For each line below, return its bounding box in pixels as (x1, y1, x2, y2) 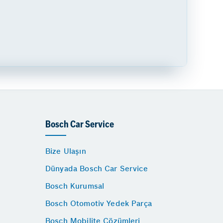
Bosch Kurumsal (45, 181, 105, 191)
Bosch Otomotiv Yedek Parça (45, 198, 152, 208)
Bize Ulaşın (45, 146, 86, 156)
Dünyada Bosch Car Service (45, 163, 148, 173)
